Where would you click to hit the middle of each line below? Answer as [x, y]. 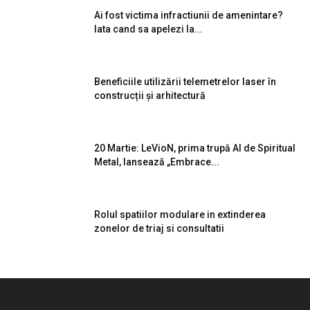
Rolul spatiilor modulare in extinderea [180, 215]
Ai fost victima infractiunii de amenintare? [189, 16]
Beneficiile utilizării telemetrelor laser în [185, 82]
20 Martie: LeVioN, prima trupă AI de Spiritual [195, 148]
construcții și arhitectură [150, 96]
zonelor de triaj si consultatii [159, 229]
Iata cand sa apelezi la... [148, 29]
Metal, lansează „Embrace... [157, 162]
